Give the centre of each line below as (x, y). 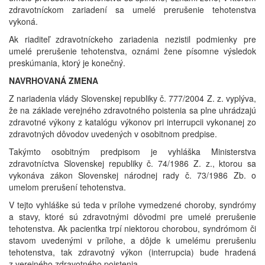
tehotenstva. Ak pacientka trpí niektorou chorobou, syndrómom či (132, 229)
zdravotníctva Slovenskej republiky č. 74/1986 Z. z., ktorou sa (132, 164)
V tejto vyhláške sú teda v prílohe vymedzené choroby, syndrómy (132, 205)
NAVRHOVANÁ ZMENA (54, 81)
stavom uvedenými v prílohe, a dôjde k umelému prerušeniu (132, 240)
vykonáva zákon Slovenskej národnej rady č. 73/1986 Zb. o (132, 175)
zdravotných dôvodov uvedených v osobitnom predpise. (113, 134)
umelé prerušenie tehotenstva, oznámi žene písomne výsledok (132, 51)
